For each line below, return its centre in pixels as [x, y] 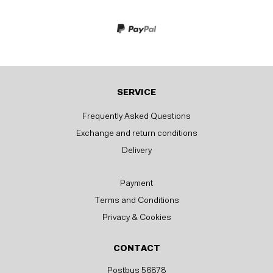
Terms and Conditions [136, 201]
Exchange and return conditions [136, 134]
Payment [136, 184]
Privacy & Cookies [136, 218]
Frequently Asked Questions [136, 117]
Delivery [136, 151]
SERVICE [136, 93]
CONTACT [136, 249]
